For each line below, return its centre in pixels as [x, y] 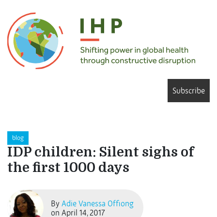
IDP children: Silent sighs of [101, 153]
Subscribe [189, 91]
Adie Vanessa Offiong [98, 204]
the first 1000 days [68, 168]
